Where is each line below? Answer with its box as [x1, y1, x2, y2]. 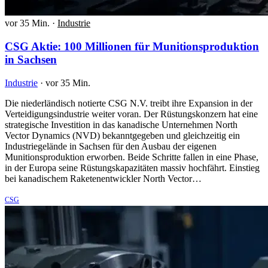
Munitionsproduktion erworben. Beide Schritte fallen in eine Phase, [5, 151, 258, 162]
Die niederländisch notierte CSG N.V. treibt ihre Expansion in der [5, 98, 252, 108]
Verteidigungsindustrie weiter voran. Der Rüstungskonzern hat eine [5, 108, 258, 119]
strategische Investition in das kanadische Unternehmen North [5, 119, 237, 130]
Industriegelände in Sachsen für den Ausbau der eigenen [5, 141, 217, 151]
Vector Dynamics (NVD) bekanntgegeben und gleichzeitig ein [5, 130, 240, 141]
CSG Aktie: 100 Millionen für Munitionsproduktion [5, 40, 259, 53]
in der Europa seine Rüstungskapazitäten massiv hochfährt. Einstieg [5, 162, 260, 173]
